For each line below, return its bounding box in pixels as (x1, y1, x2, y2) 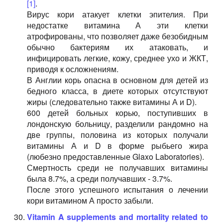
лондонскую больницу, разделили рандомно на (26, 118, 208, 129)
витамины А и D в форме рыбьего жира (26, 140, 208, 151)
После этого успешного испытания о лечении (26, 184, 208, 195)
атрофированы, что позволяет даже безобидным (26, 30, 208, 42)
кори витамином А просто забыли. (26, 195, 153, 206)
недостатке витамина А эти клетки (26, 19, 208, 31)
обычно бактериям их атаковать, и (26, 41, 208, 53)
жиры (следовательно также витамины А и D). (26, 96, 197, 108)
